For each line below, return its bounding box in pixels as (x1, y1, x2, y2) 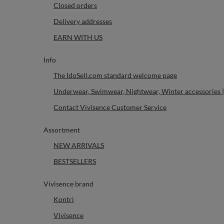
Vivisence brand (43, 179, 93, 188)
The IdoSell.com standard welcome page (53, 71, 177, 79)
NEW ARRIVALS (53, 141, 104, 149)
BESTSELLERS (53, 157, 96, 165)
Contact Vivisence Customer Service (53, 103, 166, 111)
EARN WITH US (53, 33, 102, 41)
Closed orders (53, 1, 97, 9)
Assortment (43, 125, 80, 134)
